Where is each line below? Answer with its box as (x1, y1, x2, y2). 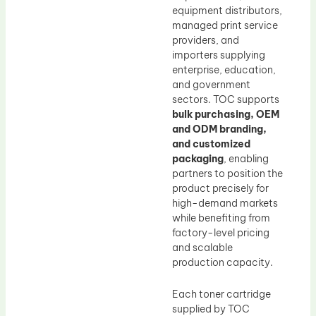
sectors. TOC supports (172, 92, 279, 106)
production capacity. (172, 255, 273, 269)
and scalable (172, 241, 233, 254)
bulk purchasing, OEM (172, 107, 279, 121)
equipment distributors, (172, 4, 282, 17)
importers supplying (172, 48, 265, 61)
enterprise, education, (172, 63, 276, 76)
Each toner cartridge (172, 288, 271, 301)
